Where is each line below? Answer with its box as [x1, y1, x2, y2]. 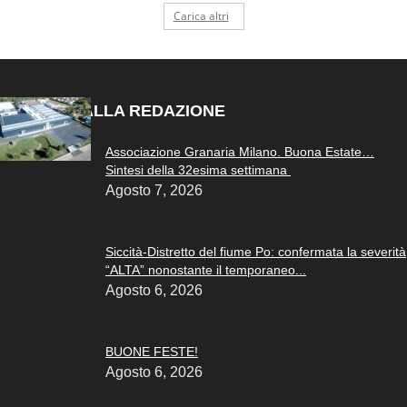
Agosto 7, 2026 [105, 182, 203, 198]
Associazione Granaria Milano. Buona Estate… [105, 144, 374, 159]
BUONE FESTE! [105, 343, 198, 359]
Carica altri [173, 7, 229, 24]
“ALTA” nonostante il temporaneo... [105, 262, 306, 277]
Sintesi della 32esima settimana [105, 162, 291, 177]
